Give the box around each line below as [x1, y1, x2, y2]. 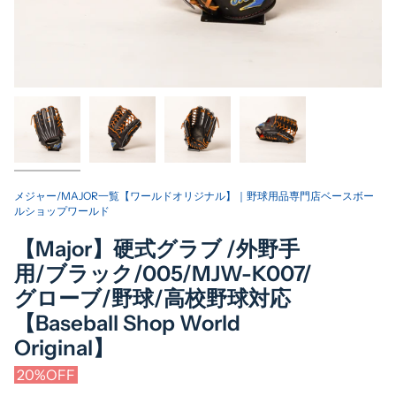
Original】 [14, 335, 114, 361]
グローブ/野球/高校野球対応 [14, 286, 291, 311]
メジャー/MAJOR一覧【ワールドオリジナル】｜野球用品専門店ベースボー [14, 189, 374, 202]
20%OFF [17, 366, 75, 384]
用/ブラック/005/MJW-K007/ [14, 261, 312, 286]
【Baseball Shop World [14, 310, 240, 336]
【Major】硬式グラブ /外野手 [14, 236, 300, 262]
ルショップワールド [14, 204, 110, 217]
